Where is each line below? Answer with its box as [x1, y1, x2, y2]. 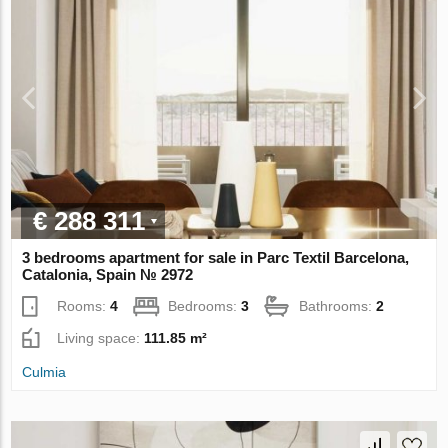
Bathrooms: [299, 297, 377, 314]
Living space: [57, 329, 145, 346]
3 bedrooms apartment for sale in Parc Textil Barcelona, [22, 248, 410, 266]
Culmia [22, 363, 67, 380]
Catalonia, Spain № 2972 [22, 265, 194, 283]
